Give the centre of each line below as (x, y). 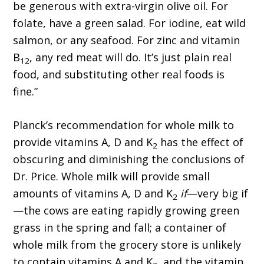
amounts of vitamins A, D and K (93, 194)
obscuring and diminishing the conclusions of (129, 159)
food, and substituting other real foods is (119, 75)
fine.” (26, 92)
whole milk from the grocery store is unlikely (127, 245)
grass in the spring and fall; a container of (120, 228)
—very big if (218, 194)
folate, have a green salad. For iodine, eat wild (130, 23)
